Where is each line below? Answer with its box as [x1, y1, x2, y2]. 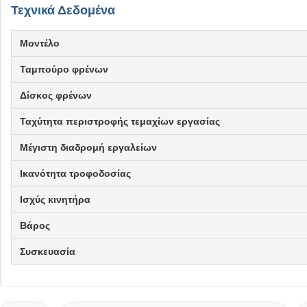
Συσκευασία [20, 246, 75, 257]
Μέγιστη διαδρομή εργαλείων [20, 142, 157, 153]
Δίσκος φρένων [20, 90, 92, 101]
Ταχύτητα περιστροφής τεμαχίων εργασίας [20, 116, 220, 127]
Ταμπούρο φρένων [20, 64, 108, 75]
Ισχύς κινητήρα [20, 194, 90, 205]
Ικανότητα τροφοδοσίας [20, 168, 131, 179]
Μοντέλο [20, 38, 60, 49]
